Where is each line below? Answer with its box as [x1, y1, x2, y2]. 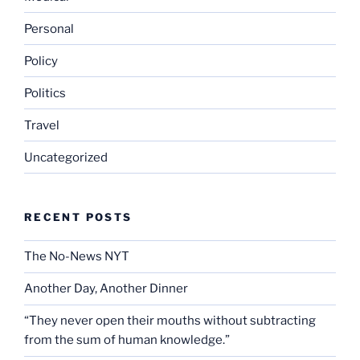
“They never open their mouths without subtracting [24, 313, 316, 329]
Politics [24, 85, 66, 100]
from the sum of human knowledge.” [24, 333, 230, 348]
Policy [24, 53, 58, 68]
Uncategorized [24, 149, 108, 165]
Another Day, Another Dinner [24, 281, 188, 297]
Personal [24, 21, 74, 36]
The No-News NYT [24, 249, 129, 264]
